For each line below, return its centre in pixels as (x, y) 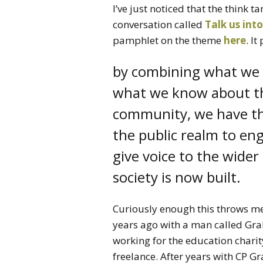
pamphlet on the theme (168, 40)
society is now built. (177, 177)
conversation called (159, 24)
